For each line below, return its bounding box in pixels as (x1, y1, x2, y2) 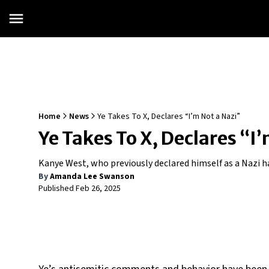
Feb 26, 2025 (76, 183, 121, 195)
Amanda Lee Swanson (50, 171, 134, 183)
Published (38, 183, 76, 195)
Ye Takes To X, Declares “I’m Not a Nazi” (97, 110, 240, 122)
